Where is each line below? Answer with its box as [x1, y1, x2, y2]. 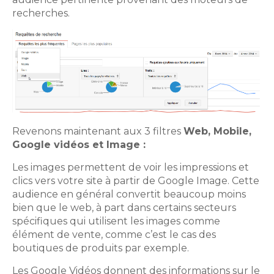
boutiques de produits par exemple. [12, 242, 189, 254]
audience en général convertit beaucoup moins [12, 188, 246, 201]
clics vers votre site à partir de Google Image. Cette [12, 175, 259, 187]
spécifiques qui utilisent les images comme [12, 215, 220, 228]
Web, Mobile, [183, 125, 251, 138]
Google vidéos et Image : [12, 139, 146, 151]
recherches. [12, 7, 70, 19]
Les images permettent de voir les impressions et [12, 161, 249, 174]
